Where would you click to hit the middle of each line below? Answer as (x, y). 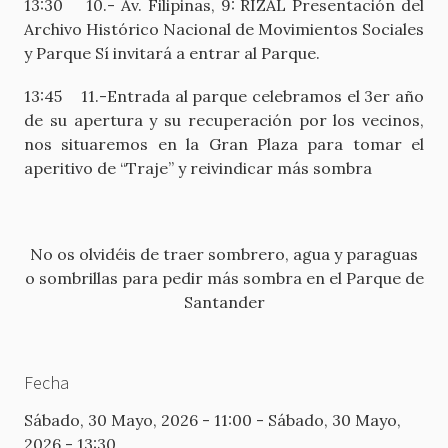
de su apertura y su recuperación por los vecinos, (224, 119)
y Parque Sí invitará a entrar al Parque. (172, 52)
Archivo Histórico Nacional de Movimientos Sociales (224, 28)
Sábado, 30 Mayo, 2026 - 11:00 (138, 420)
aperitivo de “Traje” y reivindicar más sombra (198, 167)
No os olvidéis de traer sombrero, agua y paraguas (224, 254)
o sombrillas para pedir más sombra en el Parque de (224, 278)
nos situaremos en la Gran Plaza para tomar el (224, 143)
